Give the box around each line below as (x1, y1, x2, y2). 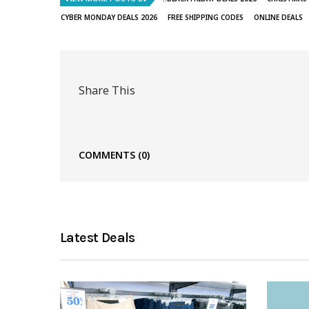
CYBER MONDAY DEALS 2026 (61, 12, 157, 23)
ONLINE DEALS (254, 12, 303, 23)
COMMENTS (79, 148, 138, 162)
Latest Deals (60, 230, 135, 246)
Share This (79, 82, 135, 98)
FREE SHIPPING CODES (168, 12, 243, 23)
